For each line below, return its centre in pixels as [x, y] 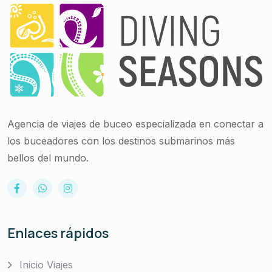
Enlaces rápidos [58, 233]
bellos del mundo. [48, 158]
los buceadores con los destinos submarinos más [121, 141]
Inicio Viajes [46, 264]
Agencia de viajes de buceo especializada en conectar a [135, 124]
